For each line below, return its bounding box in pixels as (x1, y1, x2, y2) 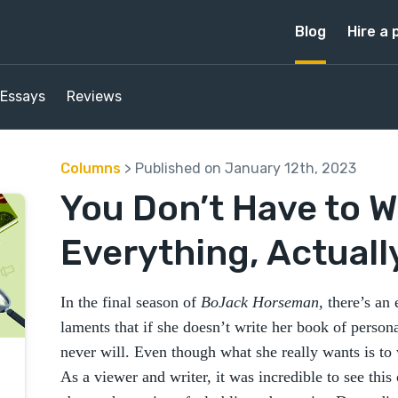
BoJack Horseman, (201, 293, 323, 311)
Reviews (67, 88, 122, 105)
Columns (60, 160, 121, 177)
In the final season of (60, 293, 201, 311)
